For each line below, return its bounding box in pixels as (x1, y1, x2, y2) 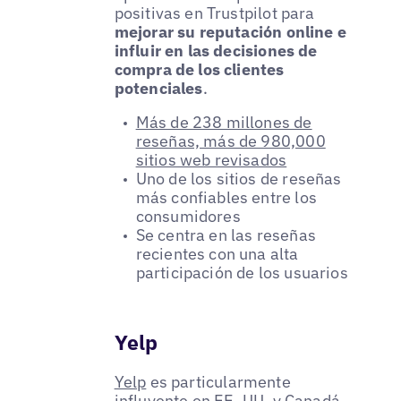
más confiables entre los (135, 186, 317, 208)
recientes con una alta (135, 243, 299, 264)
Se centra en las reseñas (135, 224, 316, 245)
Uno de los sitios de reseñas (135, 167, 342, 189)
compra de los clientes (114, 59, 285, 81)
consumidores (135, 205, 241, 226)
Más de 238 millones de (135, 111, 312, 132)
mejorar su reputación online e (114, 21, 347, 43)
